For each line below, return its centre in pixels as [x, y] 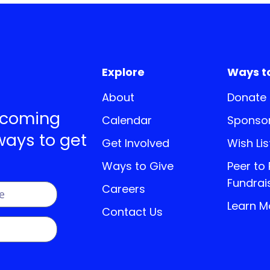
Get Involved [136, 143]
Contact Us [133, 212]
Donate [246, 98]
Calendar [127, 121]
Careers [124, 189]
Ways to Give [138, 166]
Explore [124, 72]
